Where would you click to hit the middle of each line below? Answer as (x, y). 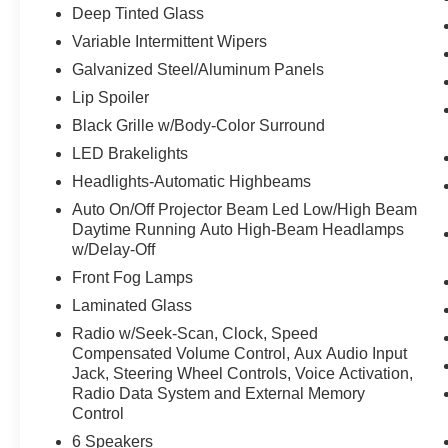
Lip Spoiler (111, 97)
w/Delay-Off (114, 249)
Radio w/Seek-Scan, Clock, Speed (195, 333)
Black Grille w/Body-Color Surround (199, 125)
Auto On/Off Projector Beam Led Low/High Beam (245, 209)
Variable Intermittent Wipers (170, 41)
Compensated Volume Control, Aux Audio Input (240, 353)
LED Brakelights (130, 153)
